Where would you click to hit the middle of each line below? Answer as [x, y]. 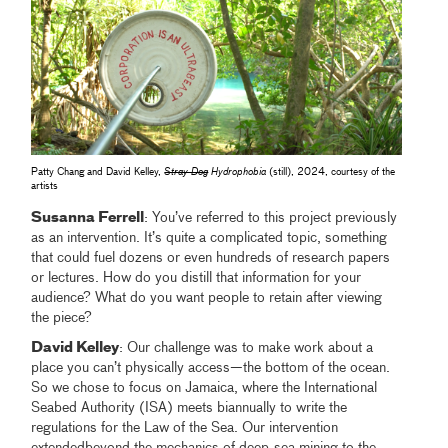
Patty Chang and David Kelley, [98, 171]
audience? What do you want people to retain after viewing [207, 297]
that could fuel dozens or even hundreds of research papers [211, 257]
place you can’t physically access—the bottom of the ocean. [211, 367]
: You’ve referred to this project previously [271, 217]
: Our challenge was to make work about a [246, 347]
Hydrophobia [237, 171]
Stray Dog [186, 171]
